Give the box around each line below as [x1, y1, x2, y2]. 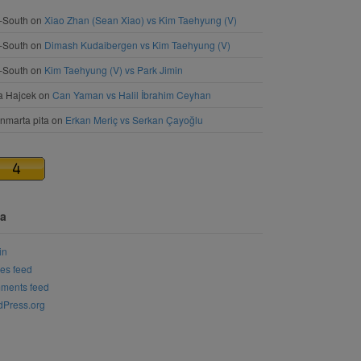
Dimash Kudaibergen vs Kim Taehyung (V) [44, 37, 230, 52]
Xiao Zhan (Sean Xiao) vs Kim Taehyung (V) [44, 12, 237, 27]
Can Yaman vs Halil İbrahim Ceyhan [52, 87, 211, 102]
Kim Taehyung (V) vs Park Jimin [44, 62, 183, 77]
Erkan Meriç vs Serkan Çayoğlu [65, 112, 203, 127]
